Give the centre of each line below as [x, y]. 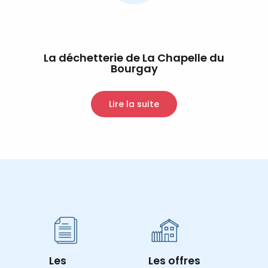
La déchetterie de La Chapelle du [134, 57]
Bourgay [134, 68]
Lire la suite [134, 104]
